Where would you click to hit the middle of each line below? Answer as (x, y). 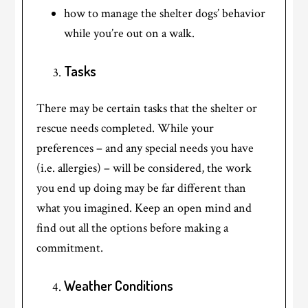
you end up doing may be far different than (142, 188)
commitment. (70, 248)
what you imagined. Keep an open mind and (144, 208)
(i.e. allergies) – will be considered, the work (144, 168)
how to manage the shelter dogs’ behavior (165, 14)
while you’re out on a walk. (130, 34)
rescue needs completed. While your (125, 129)
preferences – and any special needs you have (145, 148)
